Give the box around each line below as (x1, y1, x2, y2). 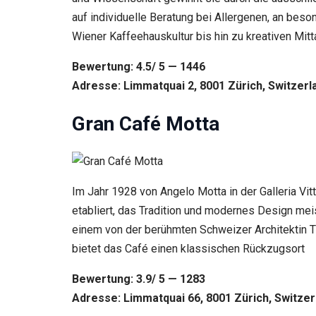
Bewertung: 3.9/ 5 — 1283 (72, 272, 208, 286)
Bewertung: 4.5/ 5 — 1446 (72, 60, 208, 74)
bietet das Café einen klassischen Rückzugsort (72, 241, 305, 255)
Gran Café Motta (72, 111, 219, 135)
